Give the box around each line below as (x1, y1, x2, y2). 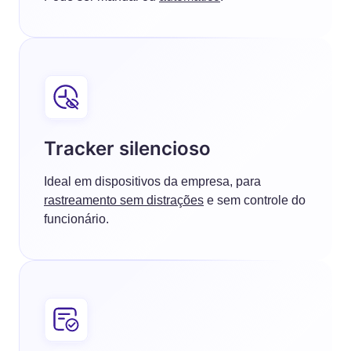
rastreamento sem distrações (44, 194, 204, 207)
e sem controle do (204, 194, 306, 207)
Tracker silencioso (44, 137, 211, 160)
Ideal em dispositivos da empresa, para (44, 175, 261, 188)
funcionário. (44, 212, 109, 226)
